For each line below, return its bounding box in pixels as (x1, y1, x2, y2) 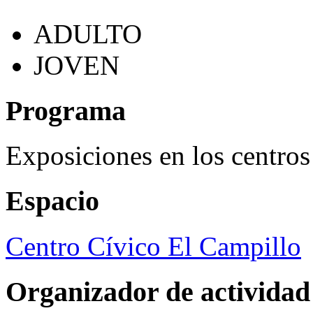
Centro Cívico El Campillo (6, 231, 301, 261)
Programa (6, 94, 126, 126)
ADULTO (34, 19, 142, 50)
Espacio (6, 185, 99, 217)
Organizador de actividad (6, 275, 310, 307)
